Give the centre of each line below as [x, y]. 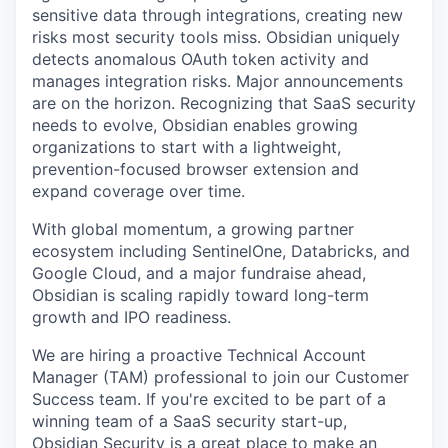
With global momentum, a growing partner [193, 229]
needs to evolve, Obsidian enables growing [195, 125]
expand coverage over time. [138, 191]
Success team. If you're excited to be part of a [209, 399]
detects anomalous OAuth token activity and [200, 59]
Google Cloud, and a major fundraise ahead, [199, 273]
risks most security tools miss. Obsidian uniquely [216, 37]
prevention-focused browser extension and [195, 169]
